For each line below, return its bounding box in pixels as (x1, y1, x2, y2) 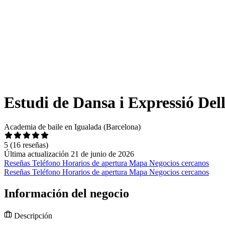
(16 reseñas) (10, 141, 48, 150)
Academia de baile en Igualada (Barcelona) (4, 123, 141, 132)
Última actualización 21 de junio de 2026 (4, 150, 134, 159)
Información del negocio (4, 187, 129, 200)
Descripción (12, 211, 52, 220)
